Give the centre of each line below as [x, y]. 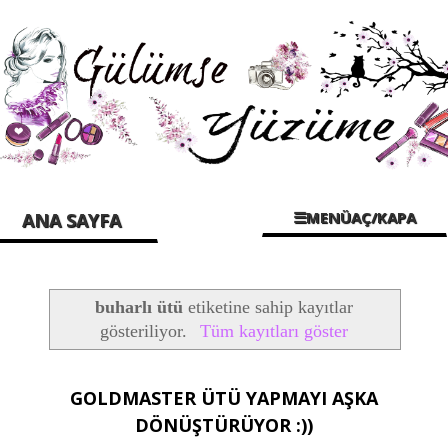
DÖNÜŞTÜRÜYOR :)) [224, 424]
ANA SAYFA [71, 220]
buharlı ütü [139, 306]
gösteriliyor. [146, 330]
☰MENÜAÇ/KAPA [354, 216]
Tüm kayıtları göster [273, 330]
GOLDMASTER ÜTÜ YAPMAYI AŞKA [224, 397]
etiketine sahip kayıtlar [268, 306]
